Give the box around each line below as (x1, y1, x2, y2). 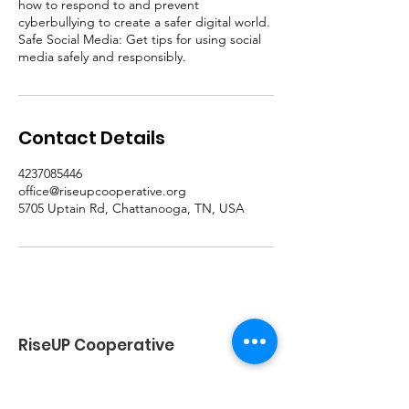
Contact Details (18, 125, 165, 151)
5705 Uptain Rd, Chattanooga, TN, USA (18, 200, 245, 216)
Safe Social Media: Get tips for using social (18, 31, 261, 47)
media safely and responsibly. (18, 48, 186, 65)
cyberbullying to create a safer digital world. (18, 14, 270, 30)
